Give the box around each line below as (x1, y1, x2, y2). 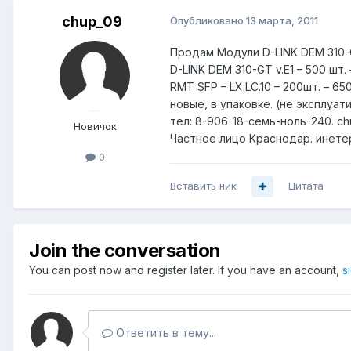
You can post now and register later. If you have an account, (29, 263, 342, 277)
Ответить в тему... (113, 326, 216, 340)
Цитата (288, 179, 324, 193)
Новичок (73, 120, 117, 133)
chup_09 (61, 13, 122, 31)
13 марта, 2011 (246, 14, 318, 27)
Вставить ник (170, 179, 237, 193)
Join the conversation (29, 239, 221, 262)
